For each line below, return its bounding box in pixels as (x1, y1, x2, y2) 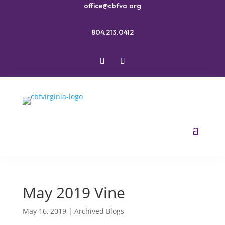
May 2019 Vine (22, 182, 125, 203)
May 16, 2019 (22, 206, 66, 216)
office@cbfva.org (83, 1, 141, 10)
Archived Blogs (74, 206, 124, 216)
